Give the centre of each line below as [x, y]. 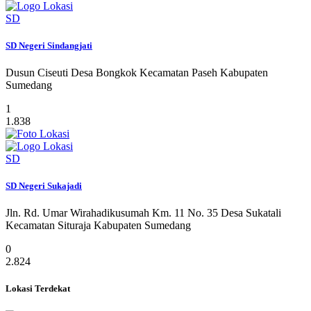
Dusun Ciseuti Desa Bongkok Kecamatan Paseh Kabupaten [137, 72]
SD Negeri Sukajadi [44, 186]
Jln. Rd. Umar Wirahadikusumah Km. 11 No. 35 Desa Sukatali [143, 213]
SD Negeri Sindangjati [49, 45]
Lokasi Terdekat [38, 289]
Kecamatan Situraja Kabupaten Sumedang [98, 226]
